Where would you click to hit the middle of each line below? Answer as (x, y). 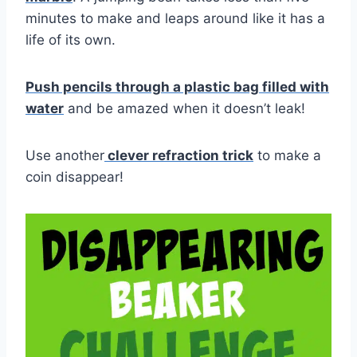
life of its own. (71, 40)
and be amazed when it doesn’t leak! (184, 109)
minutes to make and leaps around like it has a (175, 19)
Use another (65, 156)
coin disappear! (75, 177)
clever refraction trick (179, 156)
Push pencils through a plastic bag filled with (177, 87)
